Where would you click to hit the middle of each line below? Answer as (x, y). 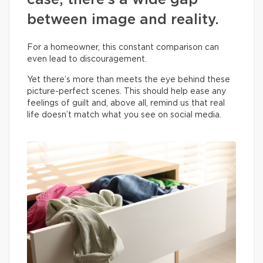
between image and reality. (123, 20)
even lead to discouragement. (87, 59)
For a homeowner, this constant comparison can (123, 48)
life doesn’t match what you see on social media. (124, 115)
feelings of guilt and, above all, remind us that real (126, 103)
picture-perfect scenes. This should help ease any (127, 92)
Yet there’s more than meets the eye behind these (129, 80)
